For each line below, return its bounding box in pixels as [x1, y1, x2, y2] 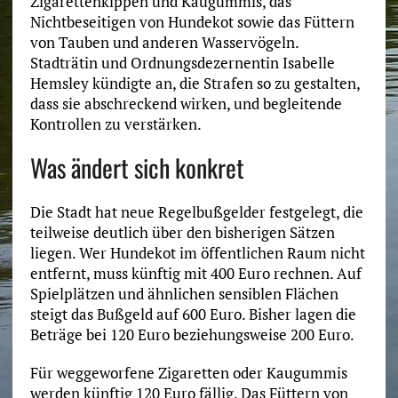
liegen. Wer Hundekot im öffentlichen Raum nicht [29, 243, 365, 264]
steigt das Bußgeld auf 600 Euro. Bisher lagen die [29, 304, 356, 325]
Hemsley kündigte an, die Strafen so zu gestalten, [29, 73, 360, 94]
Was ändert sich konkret [29, 149, 244, 187]
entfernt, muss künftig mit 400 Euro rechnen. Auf [29, 263, 362, 284]
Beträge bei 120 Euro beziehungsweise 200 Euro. [29, 324, 354, 346]
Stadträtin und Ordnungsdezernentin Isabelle [29, 52, 335, 74]
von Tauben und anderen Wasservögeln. [29, 32, 298, 53]
